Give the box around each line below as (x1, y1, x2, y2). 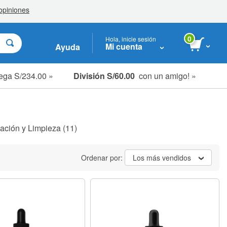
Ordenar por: (81, 153, 125, 163)
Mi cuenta (105, 40, 142, 52)
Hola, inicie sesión (105, 34, 156, 43)
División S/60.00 (73, 69, 135, 82)
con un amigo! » (135, 69, 196, 82)
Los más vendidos (133, 153, 191, 163)
